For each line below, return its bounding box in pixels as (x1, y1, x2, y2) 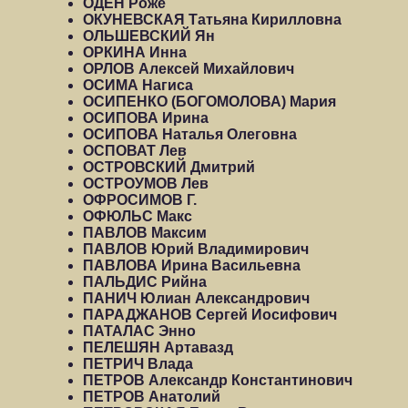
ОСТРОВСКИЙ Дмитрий (83, 159, 255, 175)
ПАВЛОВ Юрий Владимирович (83, 241, 309, 257)
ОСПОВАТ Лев (83, 143, 187, 158)
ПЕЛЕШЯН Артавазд (83, 340, 233, 355)
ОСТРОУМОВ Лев (83, 176, 209, 191)
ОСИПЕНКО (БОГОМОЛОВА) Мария (83, 94, 336, 109)
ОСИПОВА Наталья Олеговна (83, 127, 297, 142)
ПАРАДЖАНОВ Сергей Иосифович (83, 307, 337, 322)
